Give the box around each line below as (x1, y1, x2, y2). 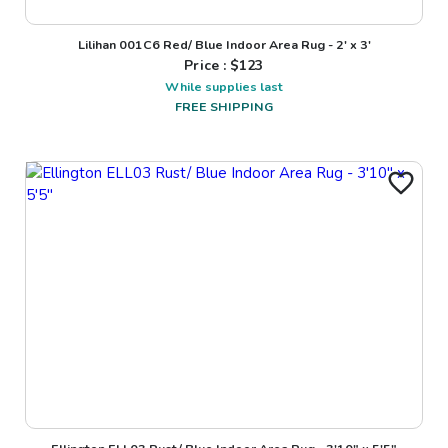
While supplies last (165, 77, 283, 95)
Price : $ (184, 55, 240, 75)
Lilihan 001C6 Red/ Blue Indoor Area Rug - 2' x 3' (77, 35, 371, 53)
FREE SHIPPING (175, 97, 273, 115)
